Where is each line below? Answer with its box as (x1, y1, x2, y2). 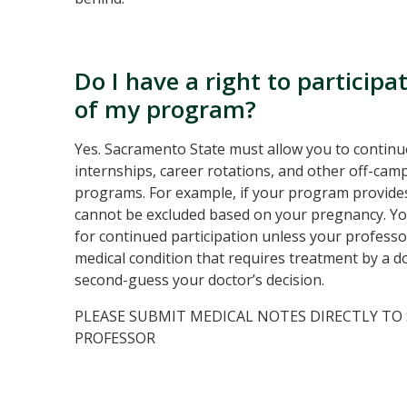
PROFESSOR (74, 328, 155, 348)
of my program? (74, 93, 256, 125)
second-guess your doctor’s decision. (74, 270, 324, 290)
